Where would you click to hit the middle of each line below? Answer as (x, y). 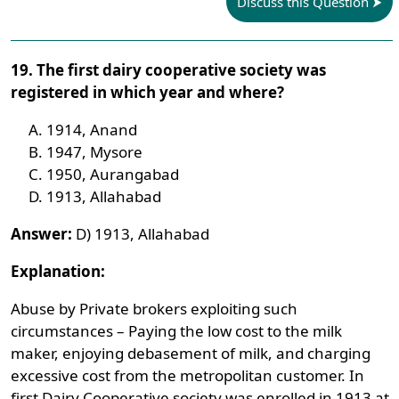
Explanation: (58, 271)
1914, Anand (92, 130)
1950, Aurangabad (113, 174)
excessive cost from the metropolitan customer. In (188, 375)
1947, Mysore (95, 152)
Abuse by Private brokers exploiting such (155, 309)
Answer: (42, 234)
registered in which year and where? (148, 92)
